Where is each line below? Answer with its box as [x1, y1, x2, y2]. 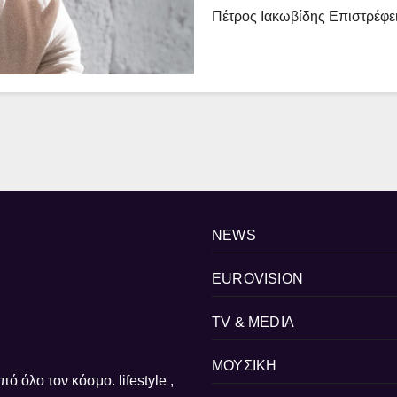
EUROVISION [212, 271, 303, 287]
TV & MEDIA [212, 315, 294, 331]
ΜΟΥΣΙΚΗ [212, 358, 277, 374]
